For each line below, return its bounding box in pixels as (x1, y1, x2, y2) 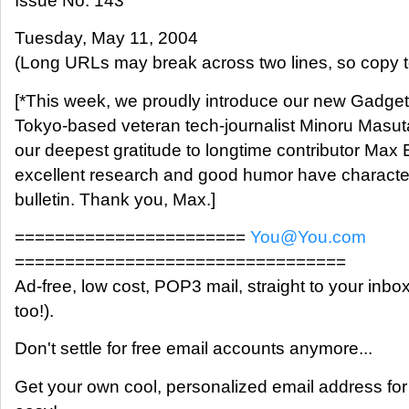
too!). (15, 300, 54, 320)
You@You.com (250, 226, 366, 246)
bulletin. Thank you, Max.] (15, 189, 215, 209)
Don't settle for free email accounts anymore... (15, 339, 372, 359)
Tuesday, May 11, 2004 (15, 28, 198, 48)
